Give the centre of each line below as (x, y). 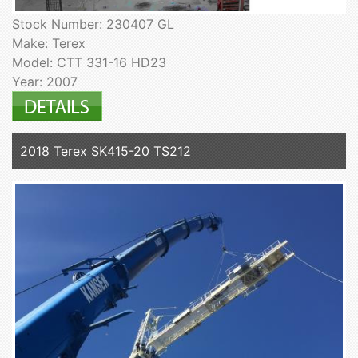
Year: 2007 (45, 81)
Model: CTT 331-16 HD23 (89, 62)
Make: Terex (49, 43)
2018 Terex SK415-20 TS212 (105, 151)
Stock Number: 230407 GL (93, 24)
